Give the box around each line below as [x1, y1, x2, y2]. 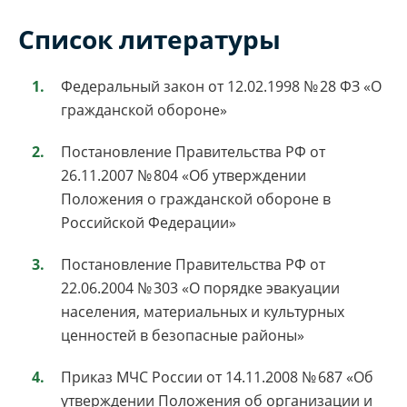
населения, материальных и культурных [61, 301, 344, 322]
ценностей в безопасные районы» [61, 324, 304, 345]
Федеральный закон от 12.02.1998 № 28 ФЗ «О [61, 75, 382, 96]
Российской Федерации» [61, 212, 236, 233]
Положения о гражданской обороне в [61, 188, 331, 209]
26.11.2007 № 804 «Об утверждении [61, 164, 306, 185]
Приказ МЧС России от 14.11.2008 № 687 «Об [61, 366, 373, 387]
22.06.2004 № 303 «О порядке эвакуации [61, 277, 340, 298]
